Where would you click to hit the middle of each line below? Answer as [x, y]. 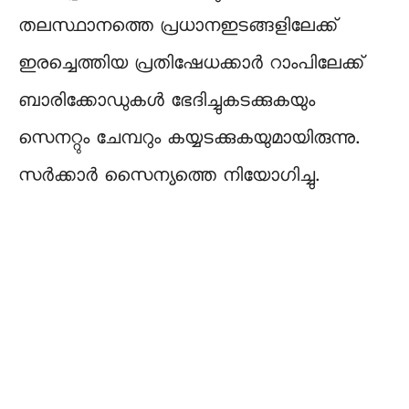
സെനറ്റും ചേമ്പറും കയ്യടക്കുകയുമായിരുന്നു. [189, 139]
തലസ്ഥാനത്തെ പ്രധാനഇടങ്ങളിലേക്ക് [178, 27]
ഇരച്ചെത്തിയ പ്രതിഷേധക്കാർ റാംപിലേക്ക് [191, 64]
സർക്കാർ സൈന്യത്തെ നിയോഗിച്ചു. [168, 177]
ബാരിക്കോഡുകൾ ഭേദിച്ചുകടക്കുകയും [167, 102]
